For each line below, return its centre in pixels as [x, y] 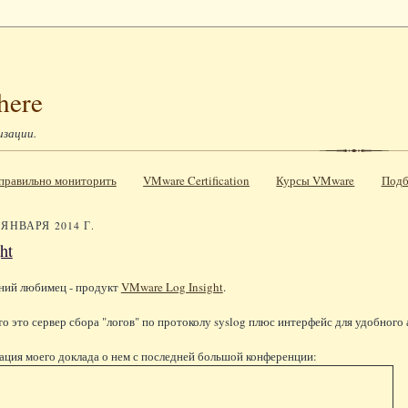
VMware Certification [197, 180]
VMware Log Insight [172, 286]
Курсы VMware [316, 180]
